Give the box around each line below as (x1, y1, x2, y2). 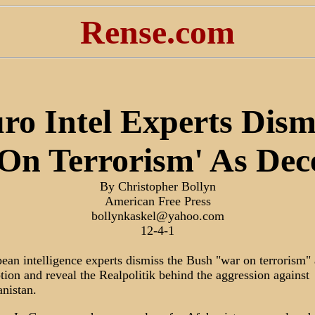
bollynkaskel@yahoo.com (91, 209, 224, 223)
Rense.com (80, 13, 235, 51)
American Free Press (104, 194, 211, 208)
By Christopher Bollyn (99, 179, 216, 193)
